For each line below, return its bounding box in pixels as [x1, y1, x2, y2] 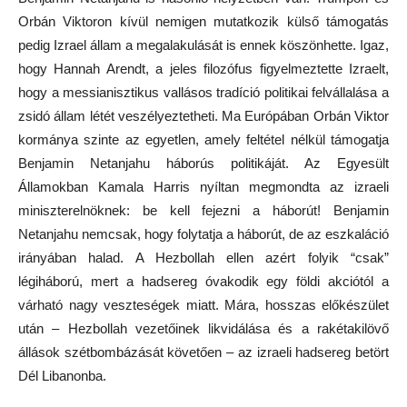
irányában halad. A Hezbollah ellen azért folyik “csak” [18, 250, 389, 266]
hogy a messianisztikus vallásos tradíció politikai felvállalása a [18, 84, 389, 101]
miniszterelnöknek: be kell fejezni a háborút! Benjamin [18, 203, 389, 219]
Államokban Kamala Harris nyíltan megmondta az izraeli [18, 179, 389, 195]
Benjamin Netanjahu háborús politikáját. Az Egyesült [18, 155, 389, 172]
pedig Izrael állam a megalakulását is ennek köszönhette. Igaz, [18, 37, 389, 54]
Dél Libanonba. [18, 368, 106, 384]
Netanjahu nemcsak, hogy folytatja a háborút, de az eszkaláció [18, 226, 389, 243]
